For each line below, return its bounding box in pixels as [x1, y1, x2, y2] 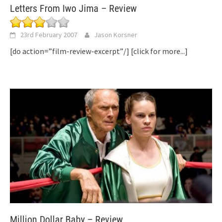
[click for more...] [131, 46, 188, 56]
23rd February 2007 [20, 30, 77, 39]
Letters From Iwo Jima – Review [10, 2, 137, 14]
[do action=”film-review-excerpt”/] [10, 46, 131, 56]
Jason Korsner [94, 30, 137, 39]
